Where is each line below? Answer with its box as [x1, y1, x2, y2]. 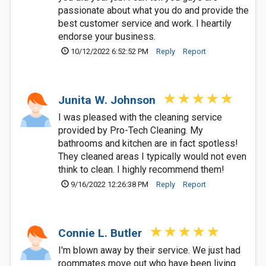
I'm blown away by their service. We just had [58, 245, 240, 256]
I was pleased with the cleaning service [58, 112, 222, 123]
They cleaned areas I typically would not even [58, 151, 246, 162]
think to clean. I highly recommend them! [58, 164, 224, 175]
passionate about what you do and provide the [58, 5, 249, 16]
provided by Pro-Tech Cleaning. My [58, 125, 203, 136]
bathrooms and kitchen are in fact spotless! [58, 138, 238, 149]
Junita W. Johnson [58, 93, 159, 107]
